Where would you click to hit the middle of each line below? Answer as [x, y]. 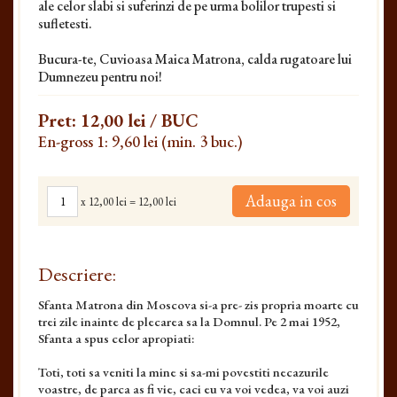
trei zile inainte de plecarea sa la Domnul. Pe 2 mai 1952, [189, 321]
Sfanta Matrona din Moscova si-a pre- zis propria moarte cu [198, 304]
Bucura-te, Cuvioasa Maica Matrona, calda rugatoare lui [195, 59]
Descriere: [77, 274]
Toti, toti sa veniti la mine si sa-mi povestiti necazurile [183, 372]
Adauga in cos [291, 201]
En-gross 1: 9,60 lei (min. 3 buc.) [140, 141]
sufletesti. [65, 23]
